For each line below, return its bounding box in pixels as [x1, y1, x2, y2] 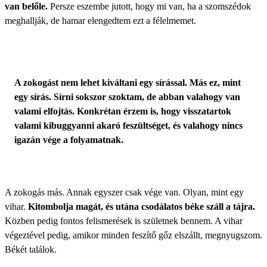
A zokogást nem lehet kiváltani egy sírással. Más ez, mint [14, 77, 241, 88]
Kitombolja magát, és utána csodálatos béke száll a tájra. [28, 201, 255, 212]
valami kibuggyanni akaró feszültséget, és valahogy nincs [14, 120, 243, 131]
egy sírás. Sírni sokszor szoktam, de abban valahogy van [14, 91, 240, 102]
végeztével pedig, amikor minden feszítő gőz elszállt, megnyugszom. [5, 229, 262, 240]
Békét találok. [5, 244, 57, 254]
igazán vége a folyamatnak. [14, 134, 123, 145]
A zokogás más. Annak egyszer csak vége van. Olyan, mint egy [5, 187, 244, 197]
